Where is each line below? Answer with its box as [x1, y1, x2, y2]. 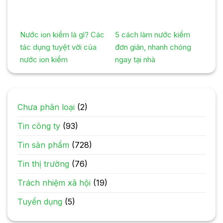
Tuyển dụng [17, 196, 62, 207]
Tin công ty [17, 120, 60, 131]
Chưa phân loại [17, 102, 75, 112]
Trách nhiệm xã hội [17, 177, 91, 188]
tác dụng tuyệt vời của [20, 42, 97, 52]
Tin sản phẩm [17, 139, 69, 150]
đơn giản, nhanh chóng [115, 42, 192, 52]
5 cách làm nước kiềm [115, 29, 191, 39]
